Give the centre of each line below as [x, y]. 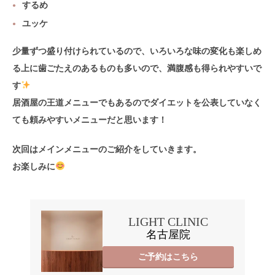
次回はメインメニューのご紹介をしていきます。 [107, 149]
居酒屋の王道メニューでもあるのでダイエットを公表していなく [137, 103]
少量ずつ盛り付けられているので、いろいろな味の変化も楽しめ [137, 51]
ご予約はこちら [168, 257]
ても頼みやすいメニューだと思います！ [90, 120]
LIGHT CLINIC [168, 222]
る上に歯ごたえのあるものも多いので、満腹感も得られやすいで [137, 68]
